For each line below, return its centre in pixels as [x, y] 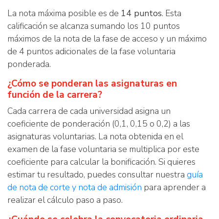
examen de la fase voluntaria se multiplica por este [103, 149]
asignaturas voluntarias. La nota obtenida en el [95, 136]
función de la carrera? [55, 95]
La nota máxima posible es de [64, 13]
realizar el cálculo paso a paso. [65, 200]
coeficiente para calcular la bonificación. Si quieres [101, 162]
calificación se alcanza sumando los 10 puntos [94, 26]
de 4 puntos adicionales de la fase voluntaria [91, 51]
